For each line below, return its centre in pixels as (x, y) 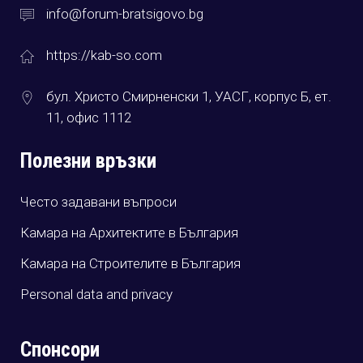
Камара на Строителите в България (130, 263)
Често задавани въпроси (98, 202)
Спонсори (60, 350)
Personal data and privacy (96, 294)
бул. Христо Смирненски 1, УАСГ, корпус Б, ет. (189, 96)
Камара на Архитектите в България (129, 233)
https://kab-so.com (104, 55)
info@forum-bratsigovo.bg (125, 14)
